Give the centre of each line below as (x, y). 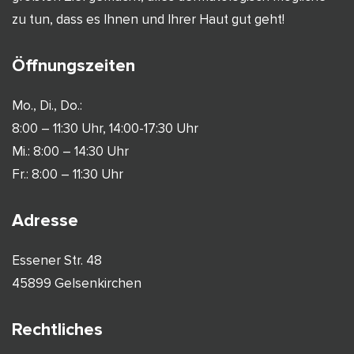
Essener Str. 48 (57, 261)
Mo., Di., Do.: (47, 106)
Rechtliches (57, 330)
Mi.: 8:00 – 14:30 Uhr (70, 152)
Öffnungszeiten (73, 66)
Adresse (45, 221)
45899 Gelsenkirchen (77, 284)
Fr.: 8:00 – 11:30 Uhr (68, 175)
